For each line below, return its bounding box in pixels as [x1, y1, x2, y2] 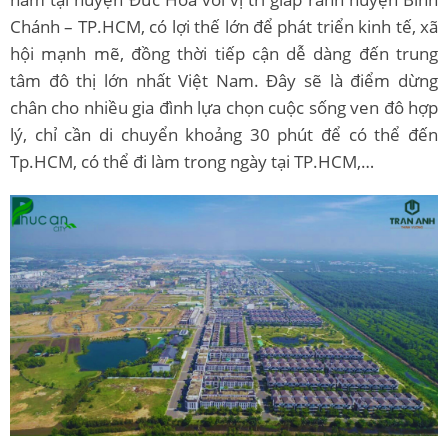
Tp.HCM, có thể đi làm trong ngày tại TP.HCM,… [10, 150, 374, 174]
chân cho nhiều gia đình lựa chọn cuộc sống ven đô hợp [10, 96, 438, 120]
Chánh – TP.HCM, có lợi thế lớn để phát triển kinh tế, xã [10, 15, 438, 39]
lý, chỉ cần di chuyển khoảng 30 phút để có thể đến [10, 123, 438, 147]
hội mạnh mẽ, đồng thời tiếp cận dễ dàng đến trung [10, 42, 438, 66]
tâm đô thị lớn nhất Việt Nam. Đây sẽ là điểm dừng [10, 69, 438, 93]
